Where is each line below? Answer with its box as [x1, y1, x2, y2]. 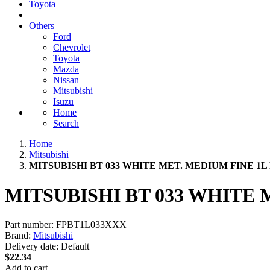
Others [29, 20, 54, 31]
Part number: [5, 219, 54, 230]
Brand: [5, 230, 31, 241]
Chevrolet [53, 42, 90, 53]
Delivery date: [5, 241, 58, 252]
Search [53, 118, 79, 129]
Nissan [53, 75, 79, 86]
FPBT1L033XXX [56, 219, 127, 230]
